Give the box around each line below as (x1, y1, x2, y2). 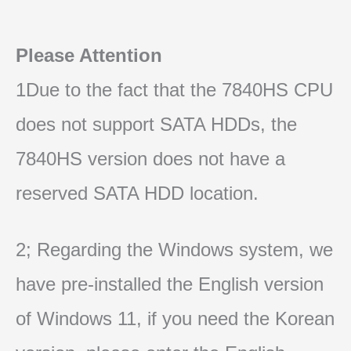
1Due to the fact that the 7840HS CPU (16, 79, 333, 101)
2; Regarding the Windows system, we (16, 238, 333, 260)
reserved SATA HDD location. (16, 183, 259, 204)
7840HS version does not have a (16, 148, 285, 170)
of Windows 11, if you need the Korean (16, 307, 335, 329)
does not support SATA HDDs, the (16, 114, 297, 136)
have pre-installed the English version (16, 273, 324, 295)
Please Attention (16, 45, 162, 67)
